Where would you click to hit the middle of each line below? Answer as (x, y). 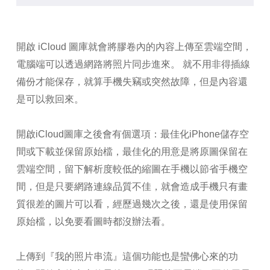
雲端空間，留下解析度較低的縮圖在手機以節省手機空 (132, 169)
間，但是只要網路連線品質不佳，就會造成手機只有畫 (132, 187)
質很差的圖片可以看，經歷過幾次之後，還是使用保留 (132, 204)
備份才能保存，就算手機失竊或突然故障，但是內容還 (132, 82)
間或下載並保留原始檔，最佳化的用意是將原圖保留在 (132, 152)
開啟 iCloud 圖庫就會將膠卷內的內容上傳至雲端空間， (134, 47)
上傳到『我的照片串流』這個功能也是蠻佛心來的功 (127, 257)
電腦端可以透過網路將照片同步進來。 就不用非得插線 (133, 64)
